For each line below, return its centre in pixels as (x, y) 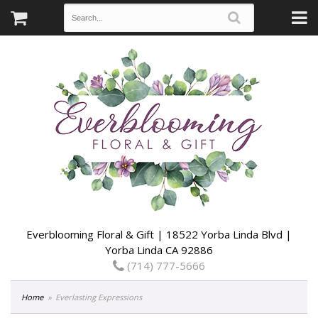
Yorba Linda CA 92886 (159, 250)
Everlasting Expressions (99, 297)
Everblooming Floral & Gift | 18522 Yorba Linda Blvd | (159, 234)
